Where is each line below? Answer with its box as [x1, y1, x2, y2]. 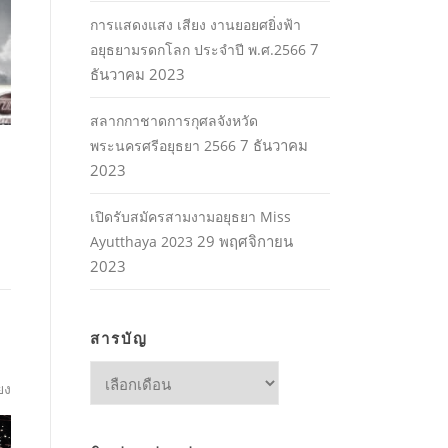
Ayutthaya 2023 [90, 232, 193, 252]
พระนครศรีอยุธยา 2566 [90, 136, 236, 156]
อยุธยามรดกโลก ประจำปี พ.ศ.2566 [90, 40, 306, 60]
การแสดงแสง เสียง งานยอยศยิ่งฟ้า [90, 15, 301, 35]
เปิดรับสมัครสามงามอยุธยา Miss [90, 207, 291, 227]
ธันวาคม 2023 [90, 64, 185, 85]
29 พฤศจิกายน [197, 231, 293, 252]
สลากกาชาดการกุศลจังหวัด [90, 111, 258, 131]
